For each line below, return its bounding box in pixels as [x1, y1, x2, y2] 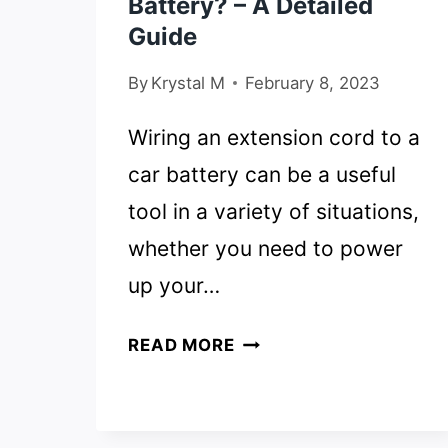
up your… [128, 273, 220, 299]
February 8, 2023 [245, 73, 381, 94]
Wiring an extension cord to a [128, 125, 420, 151]
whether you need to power [128, 236, 403, 262]
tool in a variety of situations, [128, 199, 419, 225]
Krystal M [151, 73, 226, 94]
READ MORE [128, 335, 235, 356]
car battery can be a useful [128, 162, 396, 188]
